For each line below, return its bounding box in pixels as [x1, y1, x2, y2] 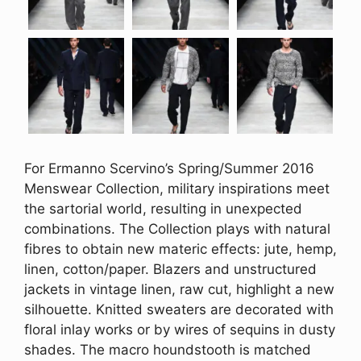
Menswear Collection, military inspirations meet [24, 180, 330, 197]
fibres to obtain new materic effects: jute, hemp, [24, 240, 337, 257]
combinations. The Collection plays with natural [24, 220, 330, 237]
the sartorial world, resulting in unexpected [24, 200, 302, 217]
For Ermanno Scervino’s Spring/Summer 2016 [24, 160, 314, 176]
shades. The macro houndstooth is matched [24, 341, 311, 358]
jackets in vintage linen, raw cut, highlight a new [24, 280, 334, 297]
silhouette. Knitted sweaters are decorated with [24, 301, 334, 317]
